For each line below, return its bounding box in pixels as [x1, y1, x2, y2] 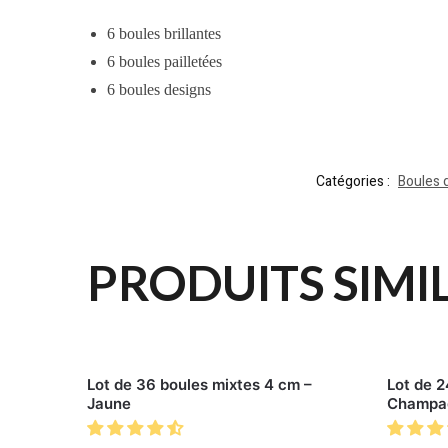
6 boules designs [107, 80, 212, 98]
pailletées [164, 52, 223, 70]
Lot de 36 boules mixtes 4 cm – [87, 375, 313, 395]
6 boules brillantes [107, 24, 222, 42]
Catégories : [316, 171, 393, 193]
